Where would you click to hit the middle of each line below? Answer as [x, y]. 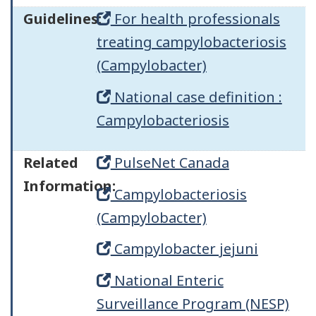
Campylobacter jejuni [184, 249]
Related [51, 163]
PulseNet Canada [170, 163]
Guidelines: [62, 19]
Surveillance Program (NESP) [193, 303]
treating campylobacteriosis [191, 42]
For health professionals [195, 19]
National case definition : [196, 97]
